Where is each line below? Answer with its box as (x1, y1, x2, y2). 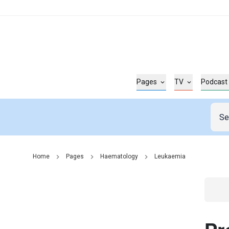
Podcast (201, 78, 228, 86)
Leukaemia (154, 153, 186, 160)
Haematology (100, 153, 138, 160)
